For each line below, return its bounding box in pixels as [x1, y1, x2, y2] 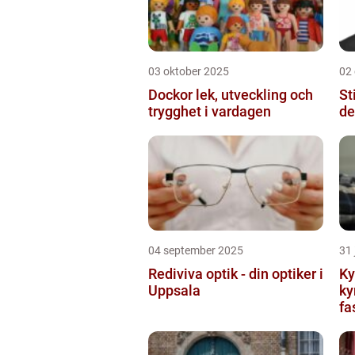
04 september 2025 [148, 243, 243, 257]
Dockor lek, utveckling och [148, 86, 196, 103]
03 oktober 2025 [148, 64, 229, 78]
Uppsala [148, 281, 200, 299]
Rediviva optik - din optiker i [148, 265, 323, 282]
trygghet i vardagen [148, 102, 271, 120]
